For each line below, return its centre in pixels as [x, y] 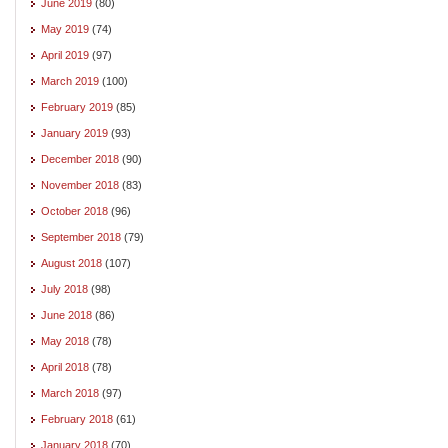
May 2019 [65, 28]
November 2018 [80, 184]
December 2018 [80, 158]
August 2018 [71, 262]
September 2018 [81, 236]
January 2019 [74, 132]
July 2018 [64, 288]
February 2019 [77, 106]
